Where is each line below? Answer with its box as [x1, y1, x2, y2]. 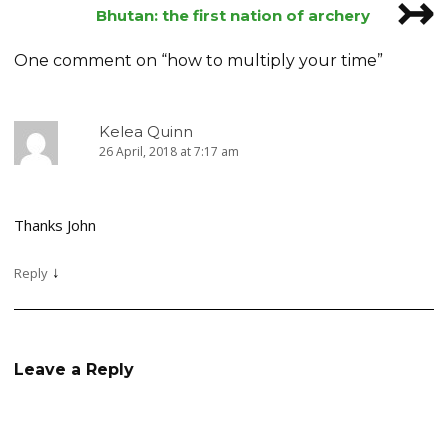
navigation [14, 6, 100, 25]
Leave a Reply [14, 360, 134, 379]
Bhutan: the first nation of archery [95, 6, 374, 25]
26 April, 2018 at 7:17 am [99, 143, 239, 160]
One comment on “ [14, 51, 167, 70]
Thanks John [14, 215, 96, 235]
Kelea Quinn [99, 122, 193, 141]
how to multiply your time [167, 51, 377, 70]
